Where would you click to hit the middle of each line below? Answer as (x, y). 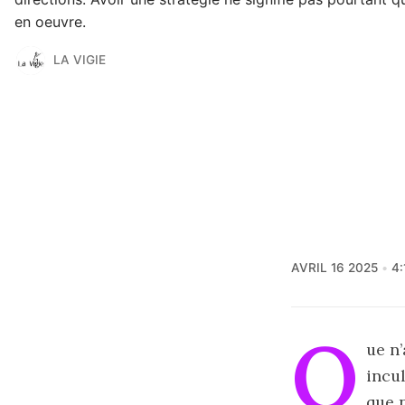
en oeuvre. (50, 21)
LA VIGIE (79, 60)
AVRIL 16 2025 (334, 267)
